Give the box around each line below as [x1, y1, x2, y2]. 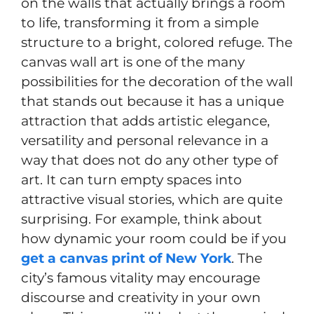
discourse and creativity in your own [21, 289, 261, 306]
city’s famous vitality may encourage [21, 269, 260, 286]
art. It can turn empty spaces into [21, 171, 242, 188]
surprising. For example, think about [21, 210, 262, 227]
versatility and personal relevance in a [21, 132, 268, 149]
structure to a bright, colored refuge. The [21, 34, 292, 50]
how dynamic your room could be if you [21, 230, 287, 247]
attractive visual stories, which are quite [21, 191, 282, 207]
